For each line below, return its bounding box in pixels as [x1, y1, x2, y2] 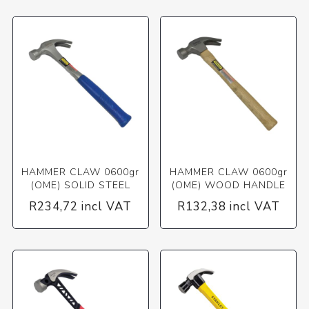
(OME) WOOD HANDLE [171, 178, 286, 192]
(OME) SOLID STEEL [30, 178, 130, 192]
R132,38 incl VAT [177, 198, 280, 215]
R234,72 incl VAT [29, 198, 132, 215]
